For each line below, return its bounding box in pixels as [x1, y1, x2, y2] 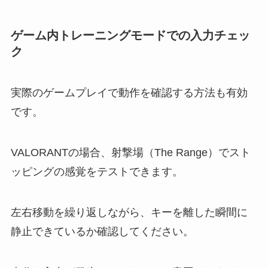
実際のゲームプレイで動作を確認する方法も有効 [10, 87, 248, 99]
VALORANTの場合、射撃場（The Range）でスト [10, 146, 251, 159]
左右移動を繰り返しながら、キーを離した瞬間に [10, 206, 248, 218]
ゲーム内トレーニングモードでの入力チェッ [10, 28, 250, 42]
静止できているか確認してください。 [10, 225, 194, 237]
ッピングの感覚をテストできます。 [10, 165, 183, 178]
